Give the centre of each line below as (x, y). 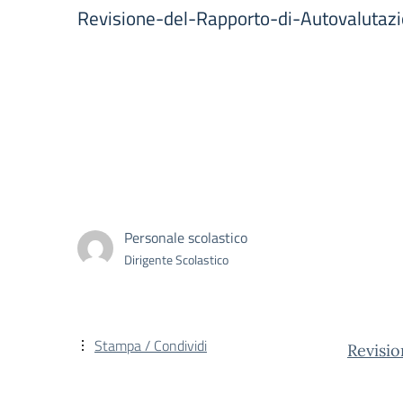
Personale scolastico (186, 237)
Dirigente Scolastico (176, 259)
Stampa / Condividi (151, 345)
